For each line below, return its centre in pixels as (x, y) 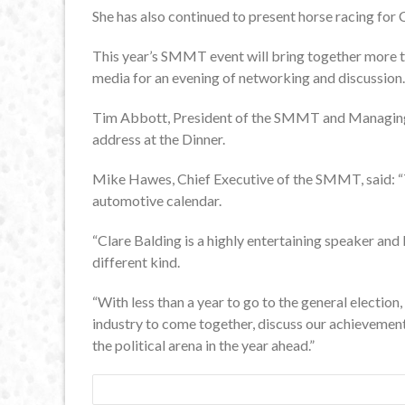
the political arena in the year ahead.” (203, 344)
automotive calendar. (157, 200)
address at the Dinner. (159, 138)
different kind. (136, 261)
